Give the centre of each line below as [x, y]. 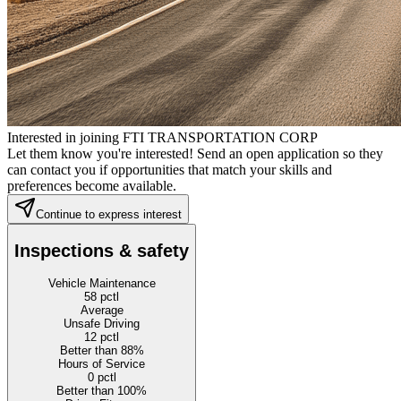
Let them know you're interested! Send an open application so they [195, 153]
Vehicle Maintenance [102, 284]
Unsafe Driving [102, 324]
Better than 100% [102, 391]
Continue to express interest [109, 214]
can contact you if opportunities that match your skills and [170, 169]
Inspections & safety [102, 251]
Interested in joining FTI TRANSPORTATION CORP [162, 137]
